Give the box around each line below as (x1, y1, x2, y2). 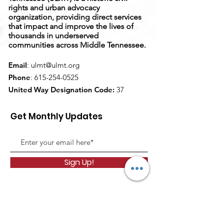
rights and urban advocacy (8, 3, 100, 12)
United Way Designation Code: (8, 85, 114, 94)
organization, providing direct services (8, 12, 141, 22)
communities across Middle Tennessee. (8, 40, 146, 50)
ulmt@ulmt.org (31, 60, 80, 70)
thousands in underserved (8, 31, 99, 40)
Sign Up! (64, 157, 94, 168)
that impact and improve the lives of (8, 22, 134, 31)
